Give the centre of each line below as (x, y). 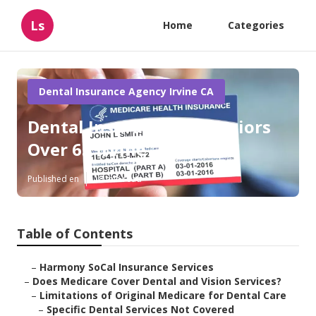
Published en (53, 179)
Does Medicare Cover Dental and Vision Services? (157, 281)
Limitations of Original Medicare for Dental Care (163, 296)
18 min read (118, 179)
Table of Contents (75, 234)
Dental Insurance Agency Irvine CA (126, 91)
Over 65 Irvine (87, 150)
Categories (256, 25)
